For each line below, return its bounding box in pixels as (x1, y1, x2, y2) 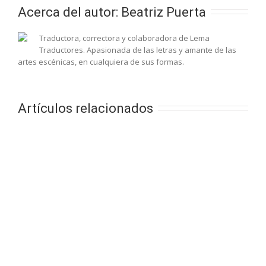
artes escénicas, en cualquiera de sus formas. (18, 56, 184, 67)
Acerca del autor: (18, 4, 121, 20)
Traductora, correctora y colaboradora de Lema (39, 32, 210, 43)
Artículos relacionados (18, 100, 153, 116)
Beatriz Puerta (121, 4, 206, 20)
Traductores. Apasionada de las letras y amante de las (39, 44, 236, 55)
